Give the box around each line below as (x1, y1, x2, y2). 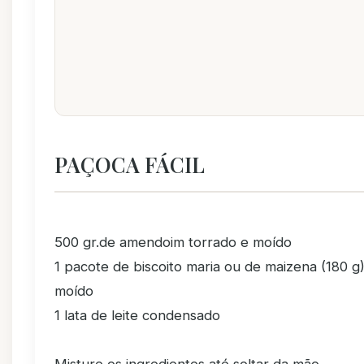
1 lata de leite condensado (54, 307, 220, 323)
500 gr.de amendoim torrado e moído (54, 234, 292, 250)
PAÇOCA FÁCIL (54, 150, 205, 178)
